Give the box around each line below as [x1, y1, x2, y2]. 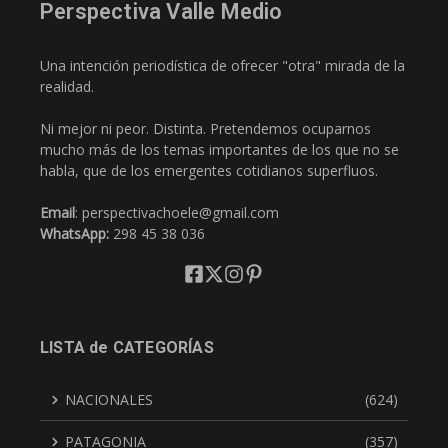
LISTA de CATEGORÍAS [40, 338, 214, 358]
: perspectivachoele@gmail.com [75, 203, 279, 223]
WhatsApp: [40, 224, 113, 244]
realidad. [40, 77, 94, 97]
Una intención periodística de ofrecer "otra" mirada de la [40, 56, 405, 76]
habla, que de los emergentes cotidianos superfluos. [40, 161, 378, 181]
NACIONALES [65, 390, 153, 410]
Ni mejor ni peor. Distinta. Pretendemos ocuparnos [40, 119, 371, 139]
